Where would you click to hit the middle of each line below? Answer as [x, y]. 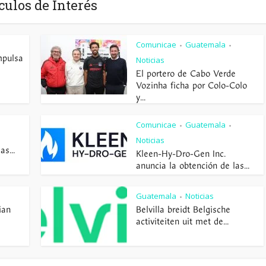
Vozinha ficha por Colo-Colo [191, 85]
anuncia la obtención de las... [193, 166]
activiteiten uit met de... [182, 221]
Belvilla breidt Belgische [183, 210]
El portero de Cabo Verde [186, 74]
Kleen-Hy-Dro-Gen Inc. [181, 154]
